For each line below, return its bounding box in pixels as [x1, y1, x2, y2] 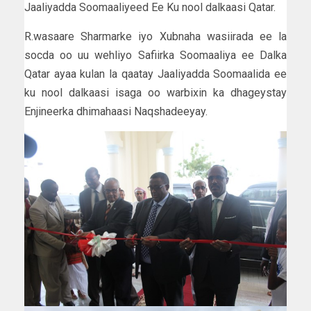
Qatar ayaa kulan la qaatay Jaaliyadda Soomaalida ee [24, 67, 287, 81]
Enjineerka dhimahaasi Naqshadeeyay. [24, 105, 208, 119]
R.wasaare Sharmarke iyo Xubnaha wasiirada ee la [24, 30, 287, 44]
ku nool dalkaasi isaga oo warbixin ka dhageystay [24, 86, 287, 100]
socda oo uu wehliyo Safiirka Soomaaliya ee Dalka [24, 49, 287, 62]
